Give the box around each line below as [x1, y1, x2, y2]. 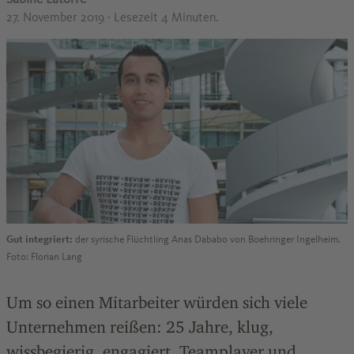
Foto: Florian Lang [6, 250, 82, 263]
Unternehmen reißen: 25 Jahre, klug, [6, 317, 273, 337]
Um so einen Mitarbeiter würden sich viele [6, 292, 307, 312]
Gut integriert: [6, 233, 73, 246]
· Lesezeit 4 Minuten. [107, 9, 219, 24]
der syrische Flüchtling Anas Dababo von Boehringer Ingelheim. [73, 233, 341, 246]
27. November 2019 [6, 9, 107, 24]
